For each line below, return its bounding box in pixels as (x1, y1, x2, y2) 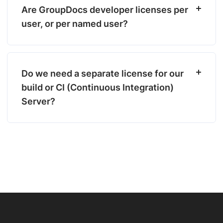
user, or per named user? (21, 18, 128, 29)
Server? (21, 96, 55, 107)
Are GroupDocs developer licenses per (21, 4, 188, 15)
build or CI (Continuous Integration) (21, 82, 174, 93)
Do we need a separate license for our (21, 68, 184, 79)
